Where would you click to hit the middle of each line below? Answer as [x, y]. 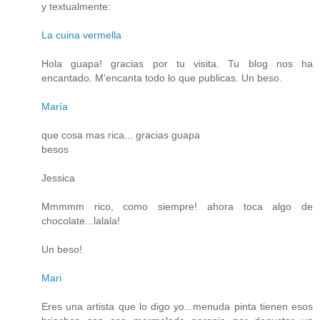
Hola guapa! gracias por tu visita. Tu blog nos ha [177, 63]
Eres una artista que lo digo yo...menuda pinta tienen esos [177, 306]
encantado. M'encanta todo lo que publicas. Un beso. [162, 77]
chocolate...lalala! [81, 220]
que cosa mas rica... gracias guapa [121, 135]
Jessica [58, 177]
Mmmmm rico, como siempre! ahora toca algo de [177, 206]
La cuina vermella [81, 35]
